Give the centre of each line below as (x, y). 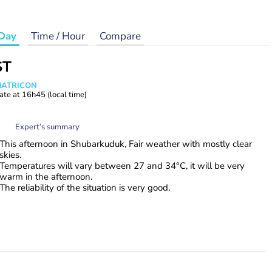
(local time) (67, 95)
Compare (120, 36)
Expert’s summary (47, 127)
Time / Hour (58, 36)
